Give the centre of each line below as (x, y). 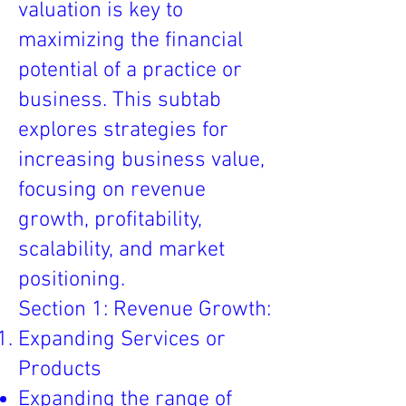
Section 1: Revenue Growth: (145, 310)
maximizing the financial (130, 41)
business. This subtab (120, 101)
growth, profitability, (110, 220)
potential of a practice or (130, 71)
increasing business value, (141, 160)
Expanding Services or (122, 340)
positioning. (72, 280)
